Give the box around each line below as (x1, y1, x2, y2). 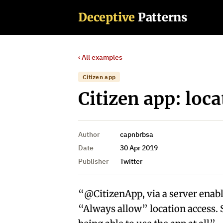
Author (78, 130, 100, 139)
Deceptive (78, 9, 135, 24)
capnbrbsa (120, 130, 154, 139)
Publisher (78, 157, 109, 166)
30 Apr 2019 (120, 143, 158, 153)
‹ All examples (78, 52, 123, 62)
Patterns (137, 9, 188, 24)
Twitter (120, 157, 143, 166)
